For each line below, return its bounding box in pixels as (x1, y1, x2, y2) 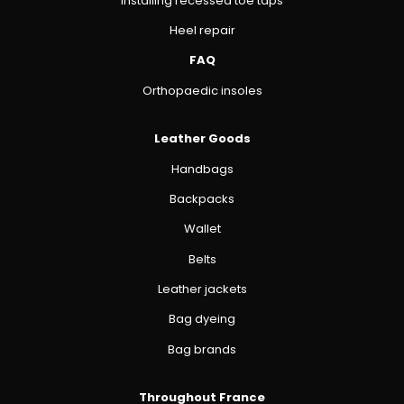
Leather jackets (157, 280, 247, 298)
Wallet (183, 220, 221, 238)
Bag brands (168, 340, 236, 358)
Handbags (170, 160, 234, 178)
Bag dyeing (169, 310, 235, 328)
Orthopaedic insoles (142, 81, 262, 99)
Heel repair (169, 21, 235, 39)
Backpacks (170, 189, 234, 207)
